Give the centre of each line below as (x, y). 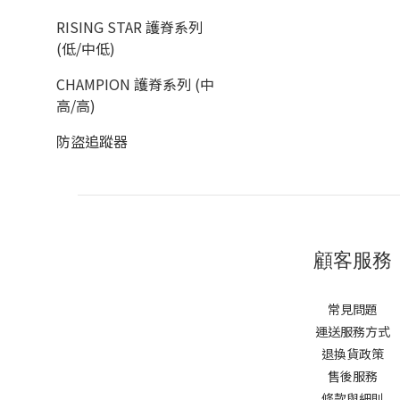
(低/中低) (86, 49)
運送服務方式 (352, 332)
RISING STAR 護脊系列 (129, 27)
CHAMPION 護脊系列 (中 (135, 84)
